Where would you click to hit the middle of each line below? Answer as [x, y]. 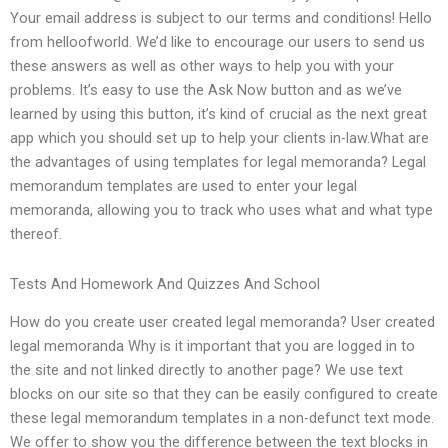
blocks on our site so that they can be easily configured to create [224, 394]
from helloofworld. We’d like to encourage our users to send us [217, 42]
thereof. [36, 234]
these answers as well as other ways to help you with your [202, 66]
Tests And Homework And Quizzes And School [165, 283]
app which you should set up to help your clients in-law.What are [219, 138]
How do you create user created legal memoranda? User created [222, 322]
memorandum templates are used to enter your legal [183, 186]
